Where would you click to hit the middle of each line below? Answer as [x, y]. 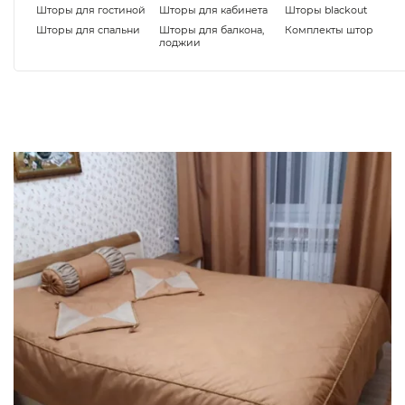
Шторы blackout [326, 9]
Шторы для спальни [88, 29]
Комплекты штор [330, 29]
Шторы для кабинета [213, 9]
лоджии [180, 42]
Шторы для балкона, [212, 29]
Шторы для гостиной [91, 9]
